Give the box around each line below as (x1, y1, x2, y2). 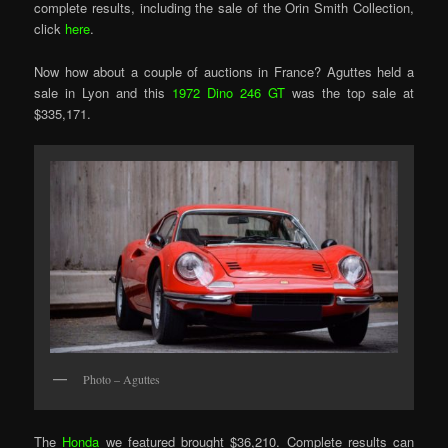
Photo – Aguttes (83, 370, 161, 387)
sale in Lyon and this (34, 82, 173, 102)
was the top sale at (285, 82, 414, 102)
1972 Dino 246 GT (172, 82, 285, 102)
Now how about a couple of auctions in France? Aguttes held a (34, 61, 414, 81)
